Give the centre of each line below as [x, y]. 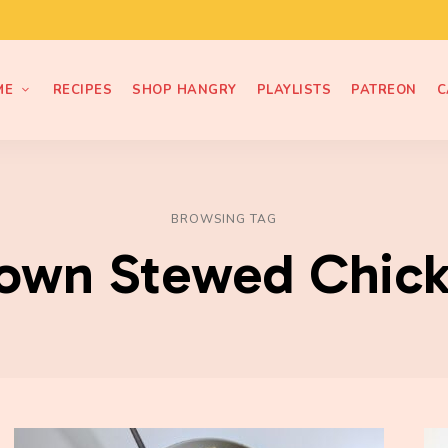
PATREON [384, 90]
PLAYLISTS [294, 90]
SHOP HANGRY [184, 90]
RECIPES [82, 90]
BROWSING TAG [224, 219]
